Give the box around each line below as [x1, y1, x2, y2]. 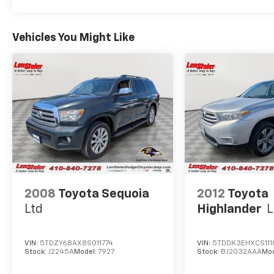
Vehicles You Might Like [12, 32, 135, 43]
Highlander [197, 202, 262, 215]
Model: [74, 248, 98, 256]
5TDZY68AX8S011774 [40, 239, 113, 247]
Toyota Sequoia [58, 187, 149, 200]
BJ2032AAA [221, 248, 262, 256]
